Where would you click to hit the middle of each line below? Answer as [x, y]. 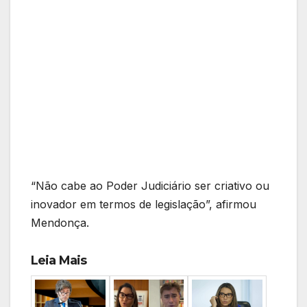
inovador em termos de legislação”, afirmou [144, 205]
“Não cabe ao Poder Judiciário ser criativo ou [150, 186]
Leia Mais [59, 261]
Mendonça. [60, 223]
